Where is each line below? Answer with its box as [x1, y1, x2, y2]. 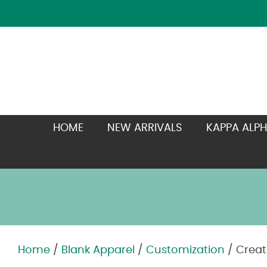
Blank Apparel [61, 245, 135, 256]
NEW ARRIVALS [107, 123, 182, 133]
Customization [146, 245, 225, 256]
